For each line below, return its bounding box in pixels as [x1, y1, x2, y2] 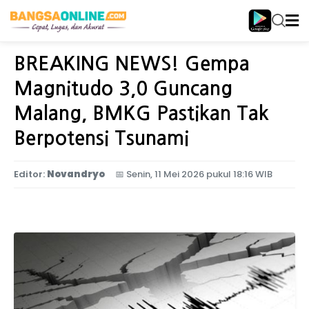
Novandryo [47, 168, 105, 181]
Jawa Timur [70, 26, 119, 38]
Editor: [14, 168, 45, 181]
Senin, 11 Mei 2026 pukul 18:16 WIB [126, 168, 272, 181]
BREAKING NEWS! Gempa [14, 54, 250, 73]
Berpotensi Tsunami [14, 128, 189, 148]
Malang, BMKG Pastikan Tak [14, 103, 269, 123]
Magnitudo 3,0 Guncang [14, 79, 232, 98]
